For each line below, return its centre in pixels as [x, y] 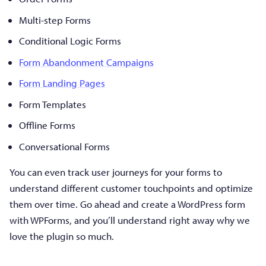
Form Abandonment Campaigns [86, 62]
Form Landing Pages [62, 83]
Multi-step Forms [55, 20]
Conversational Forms [64, 146]
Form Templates [53, 104]
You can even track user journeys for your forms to [116, 172]
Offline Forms [47, 125]
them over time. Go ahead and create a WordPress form [127, 204]
